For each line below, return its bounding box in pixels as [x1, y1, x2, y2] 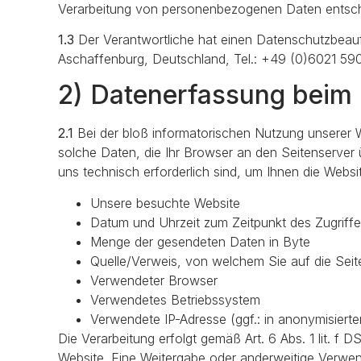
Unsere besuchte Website [90, 194, 240, 211]
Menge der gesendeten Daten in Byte [90, 233, 310, 250]
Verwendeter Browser [90, 272, 218, 288]
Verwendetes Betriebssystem [90, 291, 260, 308]
